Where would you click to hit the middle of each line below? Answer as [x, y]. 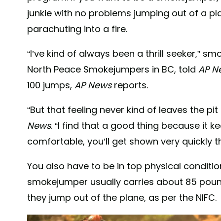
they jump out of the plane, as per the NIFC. [122, 197]
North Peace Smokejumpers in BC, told [113, 69]
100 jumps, [51, 85]
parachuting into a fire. [77, 29]
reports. [130, 85]
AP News [93, 85]
